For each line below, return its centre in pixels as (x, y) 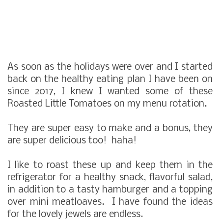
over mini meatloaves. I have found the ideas (110, 202)
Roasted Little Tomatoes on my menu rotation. (110, 104)
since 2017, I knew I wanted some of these (110, 92)
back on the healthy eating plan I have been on (110, 79)
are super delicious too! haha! (72, 141)
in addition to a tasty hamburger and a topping (110, 190)
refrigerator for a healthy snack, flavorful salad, (110, 178)
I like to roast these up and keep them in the (110, 165)
